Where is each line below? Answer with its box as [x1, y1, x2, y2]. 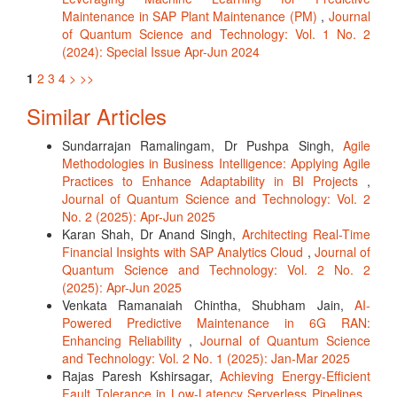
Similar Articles [27, 100, 167, 131]
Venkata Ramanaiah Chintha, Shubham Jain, [62, 296, 354, 314]
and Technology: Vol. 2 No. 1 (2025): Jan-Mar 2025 [62, 349, 350, 367]
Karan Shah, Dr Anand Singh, [62, 225, 242, 243]
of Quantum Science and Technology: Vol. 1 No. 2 [62, 25, 370, 43]
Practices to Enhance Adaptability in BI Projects [62, 172, 367, 190]
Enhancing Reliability [62, 331, 190, 349]
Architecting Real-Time [241, 225, 371, 243]
